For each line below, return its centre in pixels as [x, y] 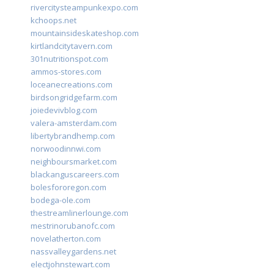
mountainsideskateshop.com [85, 33]
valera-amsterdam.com [74, 123]
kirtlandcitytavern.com [72, 46]
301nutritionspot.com [69, 59]
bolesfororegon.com [68, 187]
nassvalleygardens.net [73, 252]
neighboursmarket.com [74, 162]
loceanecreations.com [72, 85]
